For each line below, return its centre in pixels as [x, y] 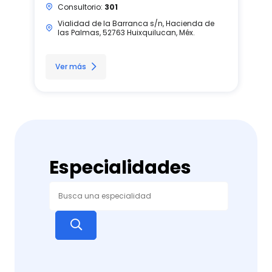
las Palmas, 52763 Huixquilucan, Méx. [126, 32]
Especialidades [120, 167]
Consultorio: [81, 7]
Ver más [70, 66]
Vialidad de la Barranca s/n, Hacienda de [136, 23]
